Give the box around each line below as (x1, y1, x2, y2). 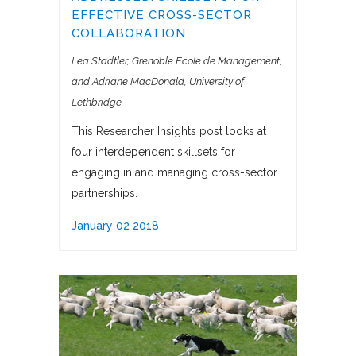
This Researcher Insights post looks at (72, 125, 266, 138)
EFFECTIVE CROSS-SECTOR (72, 8, 252, 23)
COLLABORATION (72, 26, 186, 41)
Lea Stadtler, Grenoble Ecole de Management (72, 55, 280, 68)
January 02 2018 (72, 219, 159, 233)
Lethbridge (72, 96, 122, 109)
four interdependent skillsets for (72, 145, 235, 159)
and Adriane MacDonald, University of (72, 75, 244, 88)
